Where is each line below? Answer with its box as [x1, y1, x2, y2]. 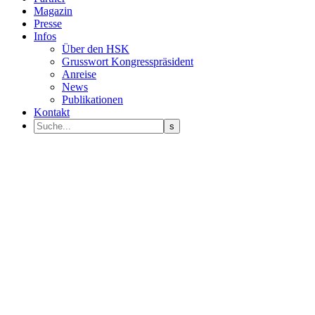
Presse [34, 18, 62, 30]
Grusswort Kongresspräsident [62, 56, 193, 67]
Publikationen [62, 94, 123, 105]
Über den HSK [62, 43, 129, 55]
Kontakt [34, 106, 70, 118]
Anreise [62, 68, 96, 80]
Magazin [34, 5, 72, 17]
